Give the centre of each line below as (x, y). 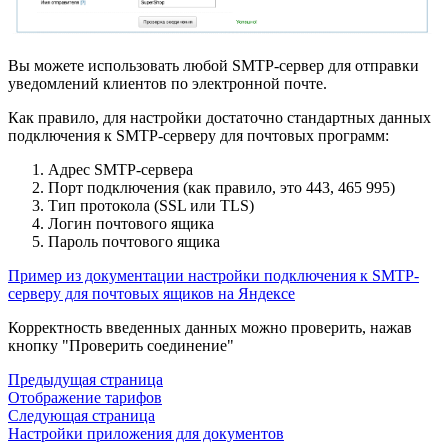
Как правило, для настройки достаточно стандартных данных (219, 118)
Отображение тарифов (85, 398)
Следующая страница (81, 416)
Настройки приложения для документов (146, 434)
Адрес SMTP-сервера (120, 170)
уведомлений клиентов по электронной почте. (167, 84)
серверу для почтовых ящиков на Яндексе (151, 294)
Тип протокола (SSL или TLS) (151, 206)
